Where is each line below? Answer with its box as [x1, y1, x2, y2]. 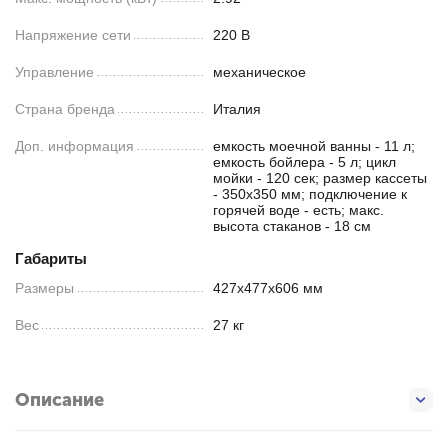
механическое [213, 63, 307, 80]
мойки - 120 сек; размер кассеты [213, 169, 428, 186]
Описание [15, 389, 104, 412]
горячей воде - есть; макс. [213, 201, 385, 218]
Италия [213, 100, 262, 117]
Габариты [15, 249, 87, 267]
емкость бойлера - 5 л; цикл [213, 153, 397, 170]
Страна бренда [15, 100, 115, 117]
